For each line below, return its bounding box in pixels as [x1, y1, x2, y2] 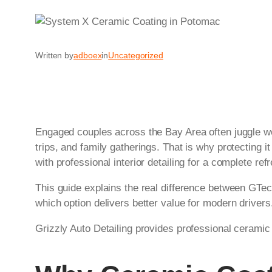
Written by [35, 50, 73, 61]
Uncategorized [108, 50, 163, 61]
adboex [73, 50, 102, 61]
